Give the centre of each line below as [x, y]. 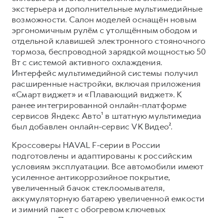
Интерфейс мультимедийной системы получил [105, 73]
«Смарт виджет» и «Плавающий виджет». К [97, 94]
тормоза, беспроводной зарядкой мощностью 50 [109, 51]
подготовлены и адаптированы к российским [102, 155]
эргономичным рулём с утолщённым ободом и [105, 30]
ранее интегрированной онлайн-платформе [99, 105]
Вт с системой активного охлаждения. [87, 62]
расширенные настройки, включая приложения [106, 83]
